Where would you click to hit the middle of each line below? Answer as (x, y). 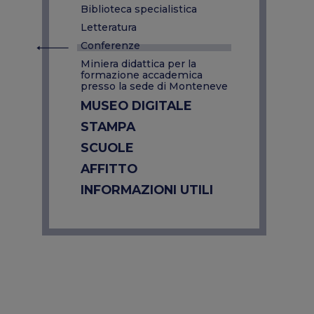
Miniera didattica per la (138, 64)
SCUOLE (107, 148)
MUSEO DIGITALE (136, 105)
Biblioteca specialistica (139, 9)
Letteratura (109, 27)
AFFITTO (109, 169)
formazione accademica (142, 75)
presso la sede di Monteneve (154, 86)
